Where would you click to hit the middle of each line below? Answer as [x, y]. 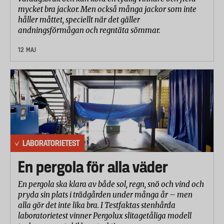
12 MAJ [27, 49]
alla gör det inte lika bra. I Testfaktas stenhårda [97, 205]
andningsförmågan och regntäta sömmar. [90, 30]
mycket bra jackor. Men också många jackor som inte [107, 9]
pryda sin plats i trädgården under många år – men [105, 194]
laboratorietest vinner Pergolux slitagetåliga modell [105, 215]
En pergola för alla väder [93, 167]
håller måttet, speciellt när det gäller [79, 19]
